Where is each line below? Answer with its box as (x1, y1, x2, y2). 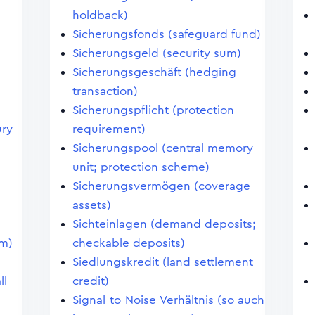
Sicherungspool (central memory (72, 142, 253, 154)
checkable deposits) (72, 237, 185, 249)
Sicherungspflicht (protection (72, 104, 234, 116)
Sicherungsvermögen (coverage (72, 180, 250, 192)
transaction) (72, 85, 138, 97)
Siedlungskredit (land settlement (72, 256, 253, 268)
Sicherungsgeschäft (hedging (72, 66, 236, 78)
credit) (72, 275, 109, 287)
